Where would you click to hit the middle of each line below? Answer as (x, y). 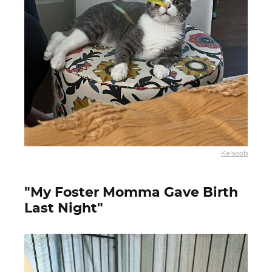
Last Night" (64, 208)
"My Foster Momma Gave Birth (131, 192)
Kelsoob (234, 154)
